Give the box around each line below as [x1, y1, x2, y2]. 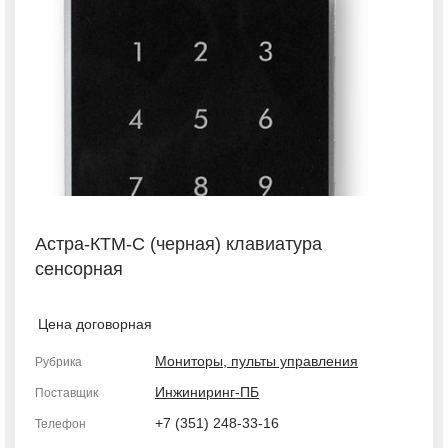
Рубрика [35, 355, 82, 369]
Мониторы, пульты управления [155, 353, 358, 369]
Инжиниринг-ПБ [155, 384, 259, 400]
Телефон [35, 417, 86, 431]
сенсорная [35, 259, 123, 279]
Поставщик [35, 386, 98, 400]
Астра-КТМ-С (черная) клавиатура [35, 234, 322, 254]
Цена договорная [38, 316, 152, 332]
